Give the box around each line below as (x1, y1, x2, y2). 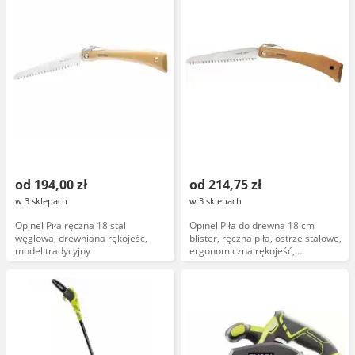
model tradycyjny (15, 244, 90, 258)
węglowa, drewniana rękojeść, (15, 231, 147, 245)
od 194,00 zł (15, 176, 87, 193)
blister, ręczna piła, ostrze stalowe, (189, 231, 342, 245)
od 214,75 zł (189, 176, 261, 193)
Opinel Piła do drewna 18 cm (189, 219, 315, 232)
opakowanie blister (189, 257, 273, 270)
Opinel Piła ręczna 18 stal (15, 219, 126, 232)
